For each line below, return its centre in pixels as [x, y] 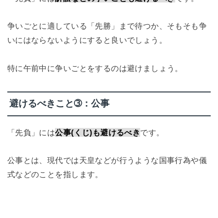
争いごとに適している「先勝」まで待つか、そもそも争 [107, 26]
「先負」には [31, 132]
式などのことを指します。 [55, 174]
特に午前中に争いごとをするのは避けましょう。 [95, 68]
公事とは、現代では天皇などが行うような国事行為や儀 [107, 160]
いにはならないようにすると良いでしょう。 [87, 40]
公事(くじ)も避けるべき [98, 132]
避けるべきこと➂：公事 [59, 104]
